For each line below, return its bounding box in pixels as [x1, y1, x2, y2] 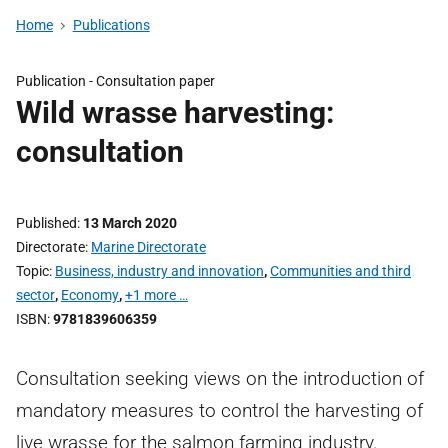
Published [16, 215, 77, 231]
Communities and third [270, 263, 411, 279]
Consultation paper [96, 73, 215, 89]
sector [16, 287, 55, 303]
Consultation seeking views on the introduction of [16, 367, 424, 390]
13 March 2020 [83, 215, 177, 231]
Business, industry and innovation [55, 263, 264, 279]
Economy [61, 287, 119, 303]
